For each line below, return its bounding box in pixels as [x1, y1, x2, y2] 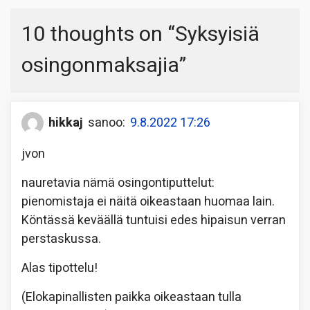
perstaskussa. [21, 229, 101, 248]
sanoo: [88, 113, 125, 133]
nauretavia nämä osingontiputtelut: [21, 173, 215, 192]
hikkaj [48, 113, 83, 133]
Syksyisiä [175, 19, 259, 50]
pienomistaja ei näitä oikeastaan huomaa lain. [21, 192, 275, 211]
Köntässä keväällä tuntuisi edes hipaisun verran [21, 210, 286, 230]
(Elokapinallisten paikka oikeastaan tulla [21, 287, 241, 307]
